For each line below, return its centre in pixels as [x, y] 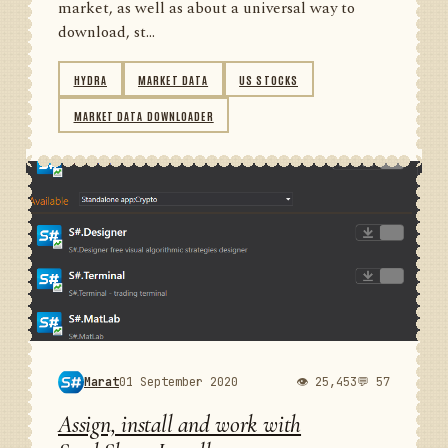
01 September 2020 [178, 381]
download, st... [106, 32]
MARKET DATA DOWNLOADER [143, 115]
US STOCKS [269, 79]
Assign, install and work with [180, 424]
